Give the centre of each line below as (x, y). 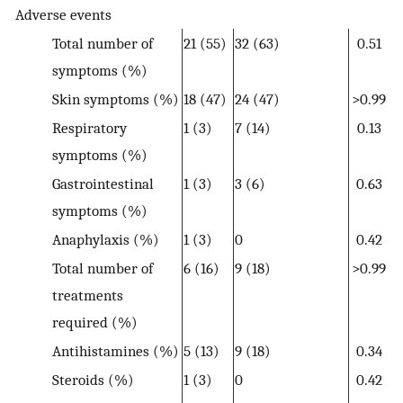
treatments (87, 295)
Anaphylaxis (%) (105, 239)
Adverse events (63, 14)
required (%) (94, 322)
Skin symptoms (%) (115, 99)
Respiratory (89, 127)
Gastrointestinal (103, 183)
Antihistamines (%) (115, 350)
